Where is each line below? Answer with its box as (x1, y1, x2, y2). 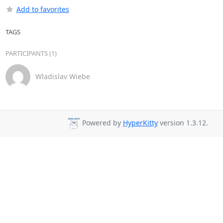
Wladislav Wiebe (35, 72, 90, 81)
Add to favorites (16, 4, 69, 14)
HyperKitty (122, 118, 158, 128)
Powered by (80, 118, 123, 128)
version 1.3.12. (157, 118, 208, 128)
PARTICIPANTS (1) (5, 48, 57, 58)
